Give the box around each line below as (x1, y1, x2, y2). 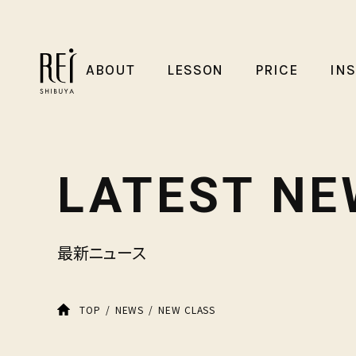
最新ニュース (57, 241, 146, 264)
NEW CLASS (158, 302, 216, 316)
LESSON (166, 60, 224, 79)
